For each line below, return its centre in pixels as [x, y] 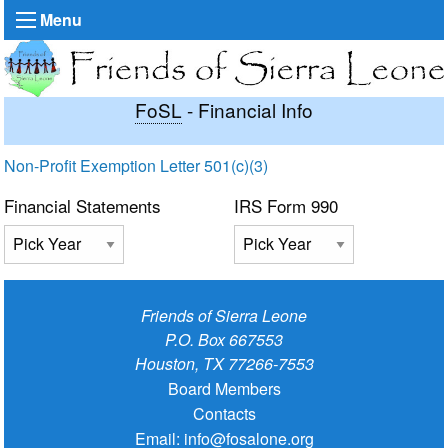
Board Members [224, 388]
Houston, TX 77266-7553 [224, 363]
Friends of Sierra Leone [224, 315]
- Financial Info [247, 109]
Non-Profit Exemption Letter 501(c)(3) [136, 165]
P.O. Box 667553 [224, 339]
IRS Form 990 [286, 205]
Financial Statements [82, 205]
